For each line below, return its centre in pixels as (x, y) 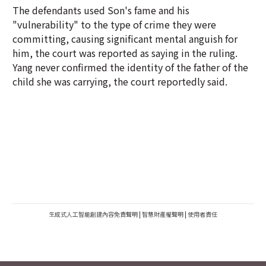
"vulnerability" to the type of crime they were (114, 24)
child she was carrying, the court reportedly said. (120, 81)
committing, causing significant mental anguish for (125, 39)
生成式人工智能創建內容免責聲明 (93, 214)
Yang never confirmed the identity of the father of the (130, 67)
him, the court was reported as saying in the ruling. (125, 53)
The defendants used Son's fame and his (101, 10)
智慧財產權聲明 (163, 214)
